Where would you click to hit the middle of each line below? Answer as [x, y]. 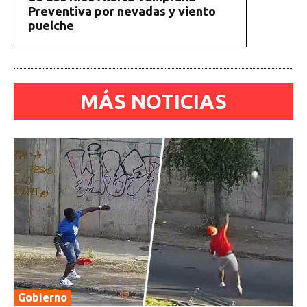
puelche [51, 26]
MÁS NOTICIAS [153, 102]
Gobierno [42, 298]
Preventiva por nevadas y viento [122, 11]
